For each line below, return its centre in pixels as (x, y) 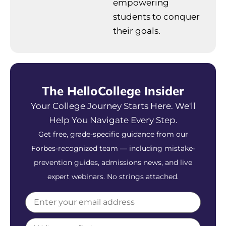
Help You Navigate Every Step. (113, 120)
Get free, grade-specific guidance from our (113, 134)
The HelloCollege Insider (113, 91)
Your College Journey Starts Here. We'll (113, 106)
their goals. (137, 31)
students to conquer (156, 16)
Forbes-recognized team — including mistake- (113, 148)
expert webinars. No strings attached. (113, 176)
